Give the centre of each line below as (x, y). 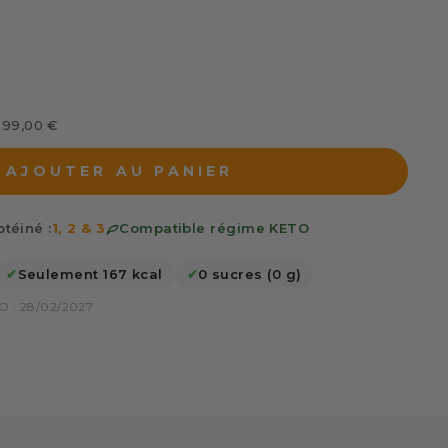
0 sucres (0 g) (250, 273)
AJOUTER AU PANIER (120, 170)
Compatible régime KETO (214, 227)
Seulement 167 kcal (90, 273)
